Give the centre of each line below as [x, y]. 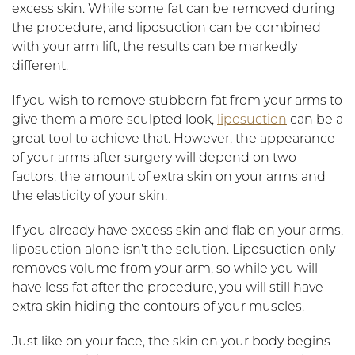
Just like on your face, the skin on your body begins [171, 342]
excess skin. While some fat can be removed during [174, 9]
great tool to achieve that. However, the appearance [174, 139]
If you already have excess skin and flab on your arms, [177, 231]
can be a [315, 120]
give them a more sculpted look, [115, 120]
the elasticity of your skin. [91, 196]
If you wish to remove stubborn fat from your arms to [177, 101]
